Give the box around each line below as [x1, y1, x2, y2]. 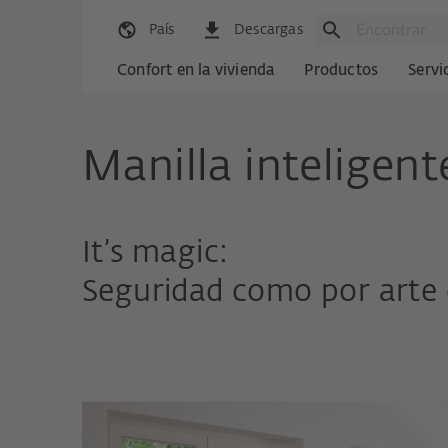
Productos [304, 63, 379, 79]
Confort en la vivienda [117, 63, 275, 79]
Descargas [234, 23, 303, 38]
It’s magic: [82, 239, 229, 269]
